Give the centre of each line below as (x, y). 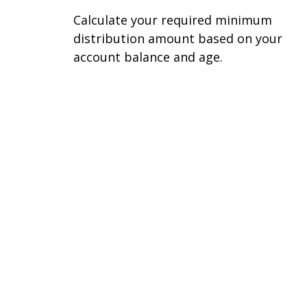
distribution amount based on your (178, 38)
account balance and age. (148, 57)
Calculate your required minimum (173, 20)
